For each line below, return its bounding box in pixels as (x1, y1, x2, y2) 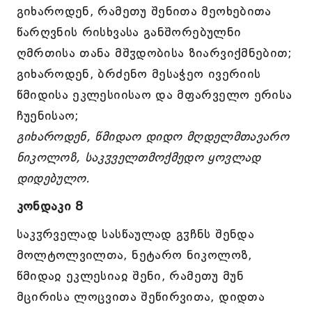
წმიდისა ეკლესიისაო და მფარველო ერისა (16, 87, 292, 102)
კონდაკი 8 (16, 198, 84, 214)
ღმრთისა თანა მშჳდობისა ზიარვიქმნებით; (16, 45, 292, 61)
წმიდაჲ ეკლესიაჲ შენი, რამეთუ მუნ (16, 268, 244, 283)
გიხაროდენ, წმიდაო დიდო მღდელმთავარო (16, 129, 290, 144)
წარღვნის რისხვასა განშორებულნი (16, 24, 242, 40)
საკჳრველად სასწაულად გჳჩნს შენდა (16, 226, 255, 242)
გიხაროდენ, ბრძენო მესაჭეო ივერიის (16, 66, 261, 81)
